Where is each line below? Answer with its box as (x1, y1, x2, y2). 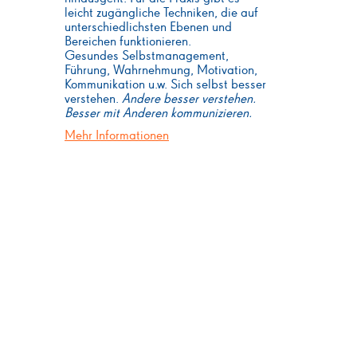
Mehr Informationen (65, 129, 169, 143)
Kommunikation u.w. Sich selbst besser (65, 78, 266, 92)
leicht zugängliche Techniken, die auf (65, 6, 258, 20)
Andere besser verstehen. (122, 92, 256, 106)
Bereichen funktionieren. (65, 35, 191, 49)
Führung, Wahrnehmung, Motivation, (65, 64, 257, 77)
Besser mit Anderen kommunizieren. (65, 107, 252, 120)
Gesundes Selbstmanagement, (65, 49, 229, 63)
